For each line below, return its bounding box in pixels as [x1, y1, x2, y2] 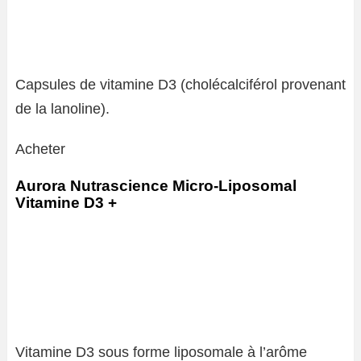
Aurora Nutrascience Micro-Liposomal [15, 177, 297, 194]
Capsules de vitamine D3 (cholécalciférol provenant [15, 77, 346, 93]
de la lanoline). [15, 101, 110, 117]
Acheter [15, 141, 65, 157]
